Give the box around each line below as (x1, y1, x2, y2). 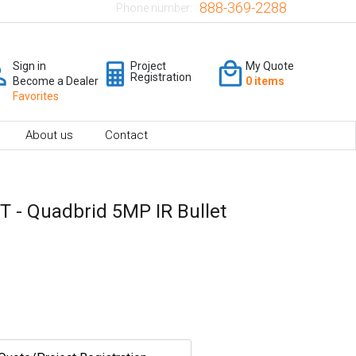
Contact (105, 127, 148, 142)
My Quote (246, 59, 294, 72)
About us (25, 127, 73, 142)
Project (130, 59, 166, 72)
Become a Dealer (13, 74, 99, 87)
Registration (130, 70, 192, 83)
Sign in (13, 59, 46, 72)
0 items (246, 74, 284, 87)
